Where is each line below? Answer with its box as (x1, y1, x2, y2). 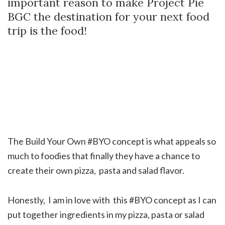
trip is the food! (8, 23, 87, 38)
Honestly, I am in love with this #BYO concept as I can (8, 194, 216, 205)
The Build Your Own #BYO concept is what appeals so (8, 135, 216, 147)
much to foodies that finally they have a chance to (8, 150, 200, 161)
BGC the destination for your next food (8, 9, 209, 24)
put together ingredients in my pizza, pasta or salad (8, 208, 204, 220)
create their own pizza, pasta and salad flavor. (8, 164, 184, 176)
